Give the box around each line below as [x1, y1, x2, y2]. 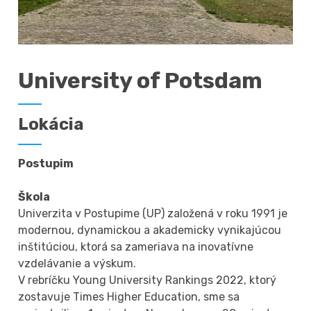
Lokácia [18, 114, 85, 134]
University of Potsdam [18, 67, 263, 94]
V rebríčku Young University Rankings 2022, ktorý [18, 273, 277, 287]
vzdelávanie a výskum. [18, 256, 137, 270]
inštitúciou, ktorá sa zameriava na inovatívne [18, 239, 254, 253]
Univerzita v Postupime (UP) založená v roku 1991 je [18, 206, 288, 220]
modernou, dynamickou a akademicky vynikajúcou [18, 223, 282, 237]
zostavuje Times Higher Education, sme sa [18, 289, 240, 303]
